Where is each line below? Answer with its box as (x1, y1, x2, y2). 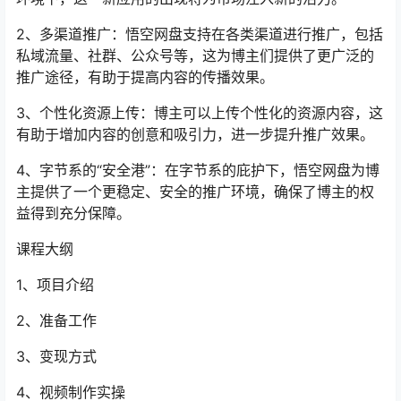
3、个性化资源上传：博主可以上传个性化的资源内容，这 (16, 103, 383, 122)
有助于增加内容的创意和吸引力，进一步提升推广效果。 (16, 124, 374, 143)
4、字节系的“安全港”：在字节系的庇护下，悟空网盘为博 (16, 160, 380, 179)
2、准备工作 (16, 311, 97, 329)
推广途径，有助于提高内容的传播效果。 (16, 67, 274, 86)
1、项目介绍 (16, 275, 94, 294)
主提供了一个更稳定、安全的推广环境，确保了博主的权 (16, 182, 374, 200)
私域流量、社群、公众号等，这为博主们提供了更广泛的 (16, 46, 374, 64)
